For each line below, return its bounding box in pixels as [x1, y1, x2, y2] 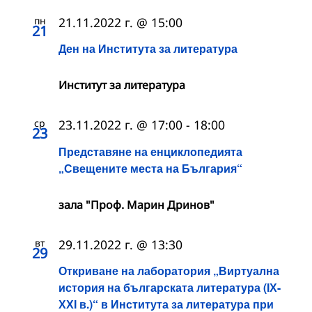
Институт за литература [58, 77, 185, 93]
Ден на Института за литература [58, 40, 237, 57]
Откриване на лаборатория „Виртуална [58, 262, 279, 279]
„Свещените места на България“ [58, 159, 242, 176]
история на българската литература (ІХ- [58, 279, 281, 295]
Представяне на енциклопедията [58, 143, 242, 159]
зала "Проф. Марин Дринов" [58, 196, 214, 212]
